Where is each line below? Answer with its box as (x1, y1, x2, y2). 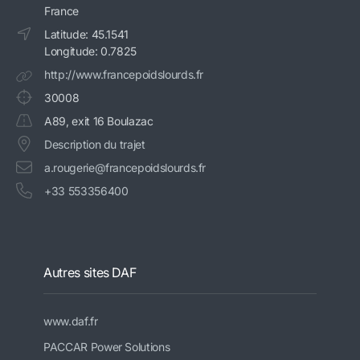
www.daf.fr (43, 314, 98, 329)
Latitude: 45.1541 (44, 27, 129, 42)
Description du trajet (44, 137, 145, 152)
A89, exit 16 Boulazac (44, 114, 153, 129)
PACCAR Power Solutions (43, 340, 170, 354)
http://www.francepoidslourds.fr (44, 67, 204, 82)
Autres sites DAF (43, 264, 137, 281)
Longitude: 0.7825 (44, 44, 137, 59)
